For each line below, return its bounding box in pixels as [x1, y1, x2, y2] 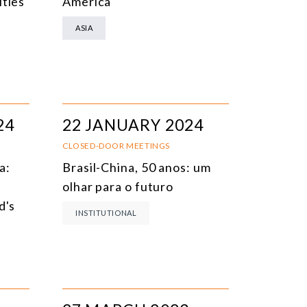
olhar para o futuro [62, 178, 174, 194]
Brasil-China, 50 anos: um [62, 159, 211, 175]
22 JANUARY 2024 [62, 114, 204, 134]
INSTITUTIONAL [75, 208, 137, 217]
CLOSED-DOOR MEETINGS [62, 140, 170, 151]
